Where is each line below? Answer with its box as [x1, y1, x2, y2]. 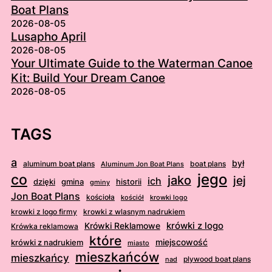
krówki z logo [166, 220, 223, 232]
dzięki [33, 177, 55, 187]
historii [115, 177, 141, 187]
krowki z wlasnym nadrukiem [83, 207, 185, 217]
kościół [120, 193, 144, 202]
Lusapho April [10, 30, 86, 44]
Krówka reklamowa [10, 222, 78, 231]
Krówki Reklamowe [84, 221, 160, 231]
